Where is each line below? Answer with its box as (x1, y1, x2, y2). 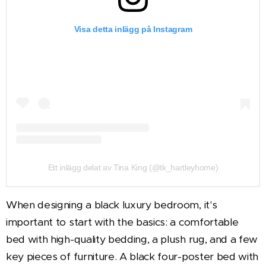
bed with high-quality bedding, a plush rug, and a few (6, 233, 258, 246)
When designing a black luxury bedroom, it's (6, 198, 217, 212)
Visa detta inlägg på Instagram (74, 24, 192, 34)
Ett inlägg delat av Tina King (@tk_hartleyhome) (47, 163, 218, 173)
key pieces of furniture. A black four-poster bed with (6, 250, 259, 264)
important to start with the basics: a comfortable (6, 216, 239, 229)
